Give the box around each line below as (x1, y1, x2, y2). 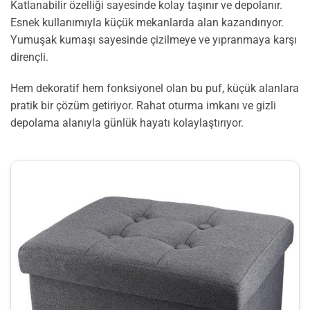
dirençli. (10, 50, 48, 64)
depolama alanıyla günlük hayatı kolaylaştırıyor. (10, 116, 244, 130)
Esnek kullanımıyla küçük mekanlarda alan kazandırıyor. (10, 15, 284, 29)
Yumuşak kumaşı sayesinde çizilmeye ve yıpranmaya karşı (10, 33, 297, 46)
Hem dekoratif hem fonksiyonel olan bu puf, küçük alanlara (10, 82, 299, 95)
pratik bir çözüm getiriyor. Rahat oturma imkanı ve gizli (10, 99, 276, 113)
